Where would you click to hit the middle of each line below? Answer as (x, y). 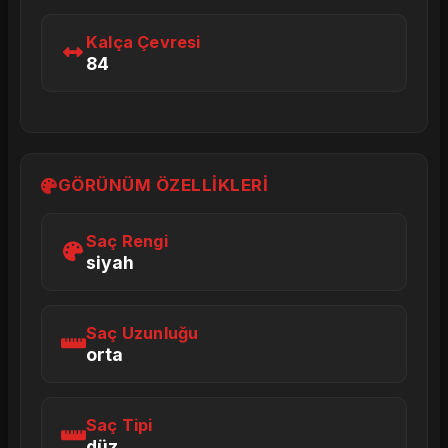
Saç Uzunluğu (142, 333)
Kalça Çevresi (143, 42)
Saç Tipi (119, 425)
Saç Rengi (127, 241)
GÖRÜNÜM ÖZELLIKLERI (162, 185)
